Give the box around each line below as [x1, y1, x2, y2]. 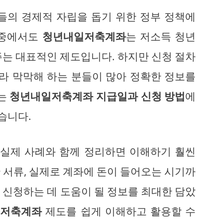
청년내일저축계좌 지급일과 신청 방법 [9, 89, 186, 104]
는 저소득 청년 [125, 29, 196, 44]
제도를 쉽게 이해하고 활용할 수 [42, 204, 196, 219]
